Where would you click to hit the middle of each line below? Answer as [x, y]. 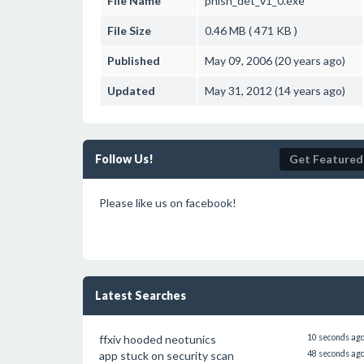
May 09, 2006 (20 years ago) [275, 61]
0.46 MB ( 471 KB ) [251, 30]
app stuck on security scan [167, 355]
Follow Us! [124, 159]
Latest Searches [141, 295]
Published [134, 61]
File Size [129, 30]
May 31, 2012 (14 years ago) [275, 91]
